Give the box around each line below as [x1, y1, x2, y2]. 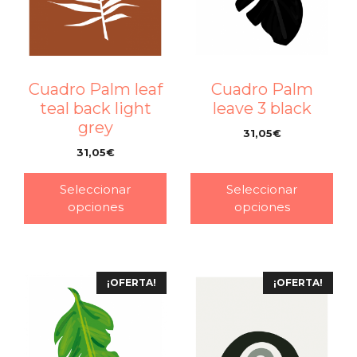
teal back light [39, 99, 151, 119]
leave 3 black [212, 99, 312, 119]
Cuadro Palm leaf [28, 80, 163, 100]
